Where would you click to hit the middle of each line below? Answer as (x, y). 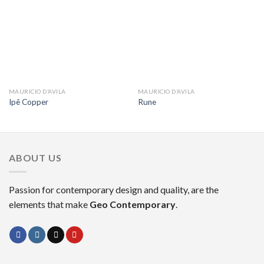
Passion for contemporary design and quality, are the (114, 190)
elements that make (49, 204)
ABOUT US (35, 157)
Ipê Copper (28, 102)
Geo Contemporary (133, 204)
